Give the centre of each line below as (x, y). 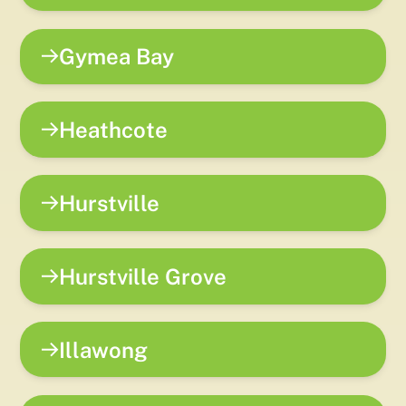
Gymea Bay (117, 57)
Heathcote (114, 130)
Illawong (104, 349)
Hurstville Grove (143, 276)
